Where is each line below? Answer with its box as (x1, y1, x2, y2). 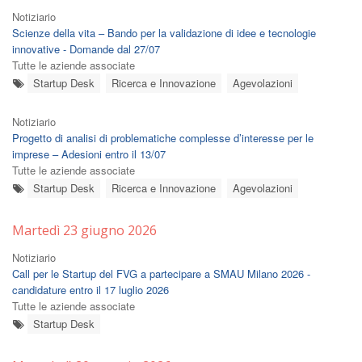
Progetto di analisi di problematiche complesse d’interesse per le (12, 130, 314, 145)
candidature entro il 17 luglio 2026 (12, 282, 169, 297)
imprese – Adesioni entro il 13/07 (12, 146, 166, 162)
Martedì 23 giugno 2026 (12, 221, 157, 239)
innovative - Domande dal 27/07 (12, 41, 160, 57)
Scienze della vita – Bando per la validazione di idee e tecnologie (12, 25, 316, 40)
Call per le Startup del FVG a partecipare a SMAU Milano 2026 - (12, 266, 310, 281)
